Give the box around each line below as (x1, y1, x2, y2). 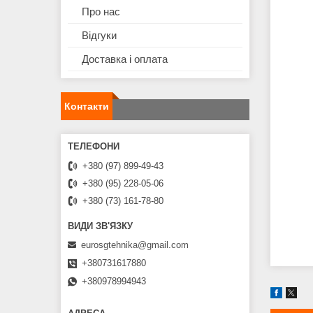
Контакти (64, 101, 109, 112)
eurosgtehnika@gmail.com (81, 239, 189, 250)
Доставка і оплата (82, 53, 168, 66)
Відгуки (82, 29, 117, 42)
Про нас (82, 6, 120, 18)
